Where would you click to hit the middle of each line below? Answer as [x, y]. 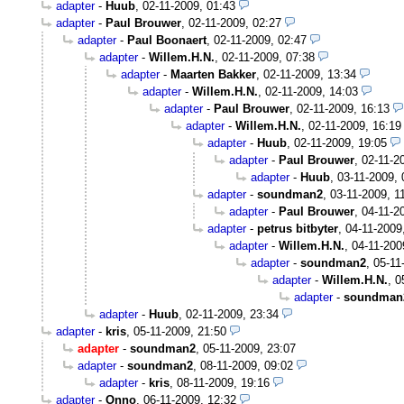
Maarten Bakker [213, 75]
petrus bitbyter [298, 229]
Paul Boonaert [167, 41]
